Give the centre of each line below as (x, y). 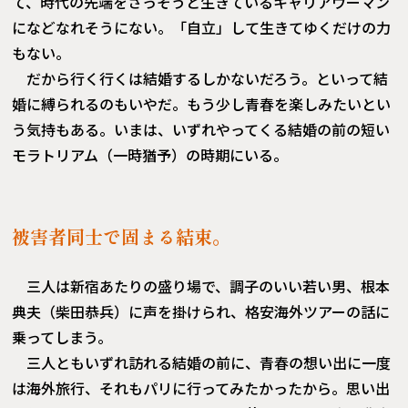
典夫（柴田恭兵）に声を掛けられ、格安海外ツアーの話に (201, 312)
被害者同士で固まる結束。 (122, 237)
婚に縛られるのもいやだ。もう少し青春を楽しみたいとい (202, 104)
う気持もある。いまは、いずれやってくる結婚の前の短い (201, 130)
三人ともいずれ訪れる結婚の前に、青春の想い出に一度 (209, 363)
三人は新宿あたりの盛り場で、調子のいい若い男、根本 (209, 286)
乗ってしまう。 (62, 337)
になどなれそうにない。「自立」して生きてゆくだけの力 (202, 28)
